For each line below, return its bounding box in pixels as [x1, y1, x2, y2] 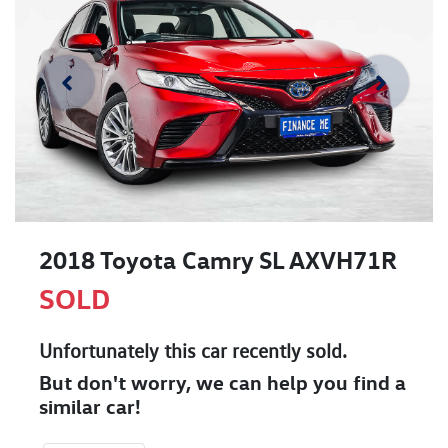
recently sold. [227, 339, 347, 364]
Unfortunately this [39, 339, 201, 364]
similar [39, 394, 106, 420]
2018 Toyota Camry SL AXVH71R [39, 245, 397, 276]
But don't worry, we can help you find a [39, 370, 406, 396]
